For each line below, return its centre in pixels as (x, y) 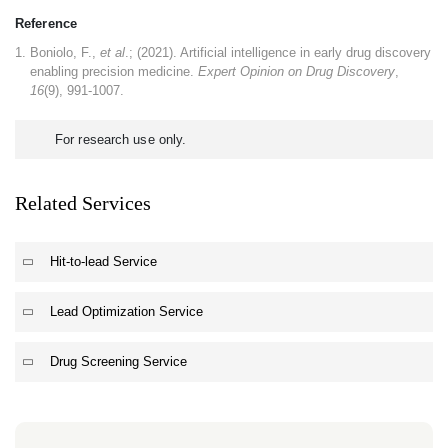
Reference (46, 23)
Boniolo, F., (65, 52)
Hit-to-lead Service (103, 261)
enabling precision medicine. (114, 71)
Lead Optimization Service (126, 311)
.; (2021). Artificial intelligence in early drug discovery (278, 52)
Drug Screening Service (118, 361)
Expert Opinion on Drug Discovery (296, 71)
